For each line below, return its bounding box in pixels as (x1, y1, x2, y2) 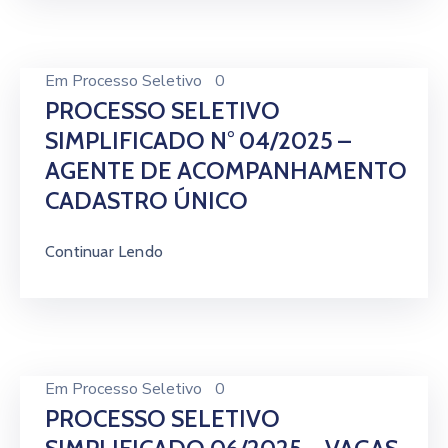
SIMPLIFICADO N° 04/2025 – (45, 126, 351, 155)
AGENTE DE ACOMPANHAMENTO (45, 156, 407, 185)
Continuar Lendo (45, 242, 163, 261)
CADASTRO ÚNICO (45, 186, 248, 215)
